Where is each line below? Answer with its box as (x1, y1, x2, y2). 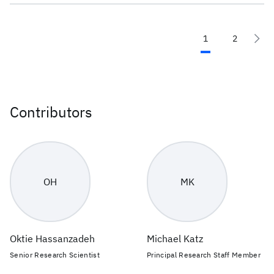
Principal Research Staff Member (147, 250, 261, 259)
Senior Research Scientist (10, 250, 100, 259)
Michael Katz (147, 232, 203, 245)
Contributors (10, 102, 92, 122)
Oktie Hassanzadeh (10, 232, 95, 245)
